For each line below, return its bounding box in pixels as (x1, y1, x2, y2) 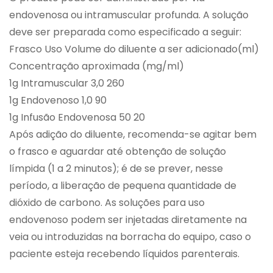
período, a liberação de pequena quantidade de (9, 179, 236, 193)
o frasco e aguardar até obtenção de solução (9, 144, 226, 159)
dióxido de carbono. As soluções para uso (9, 196, 205, 210)
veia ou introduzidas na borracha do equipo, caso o (9, 230, 251, 244)
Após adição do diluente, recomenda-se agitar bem (9, 127, 257, 142)
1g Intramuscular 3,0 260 (9, 76, 124, 91)
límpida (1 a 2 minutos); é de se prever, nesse (9, 161, 223, 176)
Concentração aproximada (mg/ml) (9, 59, 184, 74)
